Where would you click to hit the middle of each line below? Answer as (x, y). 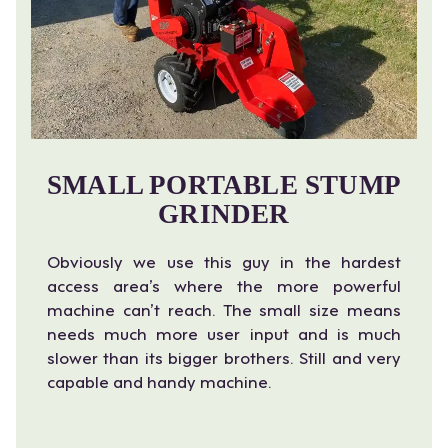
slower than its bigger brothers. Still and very (224, 356)
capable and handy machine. (159, 380)
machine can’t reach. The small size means (224, 308)
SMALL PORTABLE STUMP (223, 184)
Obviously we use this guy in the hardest (224, 260)
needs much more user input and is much (224, 332)
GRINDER (224, 213)
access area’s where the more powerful (224, 284)
